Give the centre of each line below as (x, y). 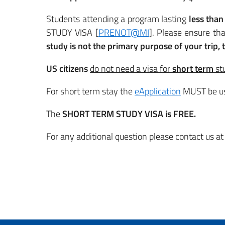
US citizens (67, 69)
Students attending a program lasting (118, 19)
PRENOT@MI (124, 32)
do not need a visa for (131, 69)
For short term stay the (90, 91)
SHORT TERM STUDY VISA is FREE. (129, 114)
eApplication (158, 91)
